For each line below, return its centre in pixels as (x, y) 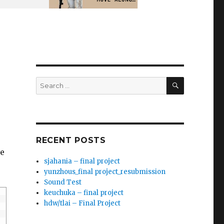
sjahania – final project (82, 161)
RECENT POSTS (71, 140)
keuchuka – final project (84, 192)
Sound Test (63, 182)
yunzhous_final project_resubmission (105, 171)
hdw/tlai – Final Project (82, 203)
